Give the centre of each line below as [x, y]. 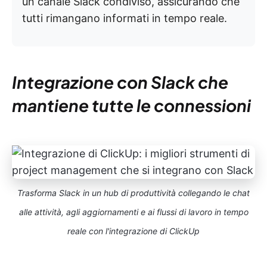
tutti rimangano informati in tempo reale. [125, 18]
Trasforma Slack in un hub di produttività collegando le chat [133, 193]
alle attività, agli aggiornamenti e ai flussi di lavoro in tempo [133, 212]
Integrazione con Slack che [120, 82]
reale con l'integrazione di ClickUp [133, 231]
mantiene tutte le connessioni [131, 105]
